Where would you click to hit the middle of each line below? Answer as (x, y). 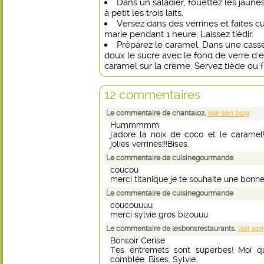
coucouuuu (131, 205)
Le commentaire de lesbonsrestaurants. (172, 229)
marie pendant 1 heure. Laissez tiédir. (179, 34)
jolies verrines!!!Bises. (152, 144)
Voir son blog (228, 113)
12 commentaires (152, 95)
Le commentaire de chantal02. (157, 113)
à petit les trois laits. (144, 13)
